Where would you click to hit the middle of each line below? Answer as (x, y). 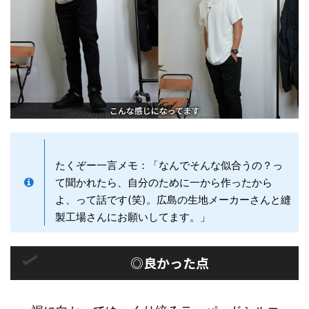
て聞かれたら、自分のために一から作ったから (164, 182)
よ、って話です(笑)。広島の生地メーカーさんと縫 (173, 199)
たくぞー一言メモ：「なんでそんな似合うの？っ (169, 165)
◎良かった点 (169, 262)
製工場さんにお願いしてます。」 (133, 217)
